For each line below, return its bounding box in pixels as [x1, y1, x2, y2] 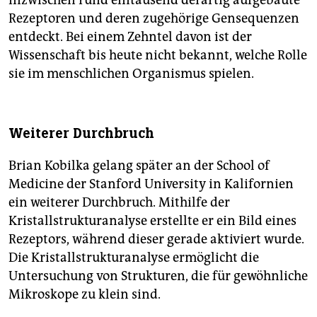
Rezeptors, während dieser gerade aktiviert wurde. [8, 231, 304, 248]
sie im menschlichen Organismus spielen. [8, 66, 254, 82]
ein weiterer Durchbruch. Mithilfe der [8, 195, 230, 211]
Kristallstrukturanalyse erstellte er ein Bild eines [8, 213, 296, 229]
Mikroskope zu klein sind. [8, 287, 161, 303]
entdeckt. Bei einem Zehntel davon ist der [8, 29, 252, 45]
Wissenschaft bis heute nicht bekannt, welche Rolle [8, 47, 307, 64]
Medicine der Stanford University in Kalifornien [8, 176, 294, 192]
